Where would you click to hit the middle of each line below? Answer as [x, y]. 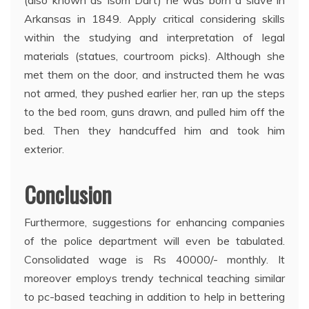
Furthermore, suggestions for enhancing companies [154, 222]
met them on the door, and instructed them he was [154, 74]
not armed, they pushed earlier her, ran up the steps [154, 93]
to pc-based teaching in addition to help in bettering [154, 296]
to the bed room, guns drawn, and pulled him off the [154, 111]
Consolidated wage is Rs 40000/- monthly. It [154, 259]
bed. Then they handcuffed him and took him [154, 130]
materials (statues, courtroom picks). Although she [154, 56]
